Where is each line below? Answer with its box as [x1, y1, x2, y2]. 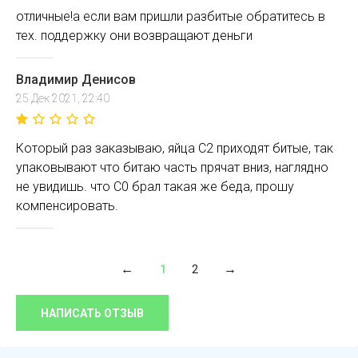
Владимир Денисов [16, 72, 136, 87]
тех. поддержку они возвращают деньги [16, 28, 253, 43]
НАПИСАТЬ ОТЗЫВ [41, 307, 144, 320]
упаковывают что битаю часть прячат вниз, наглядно [16, 160, 328, 175]
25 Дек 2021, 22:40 [16, 92, 109, 105]
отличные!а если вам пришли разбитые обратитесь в [16, 9, 325, 24]
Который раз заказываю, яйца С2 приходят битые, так [16, 141, 333, 156]
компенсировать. [16, 198, 118, 213]
